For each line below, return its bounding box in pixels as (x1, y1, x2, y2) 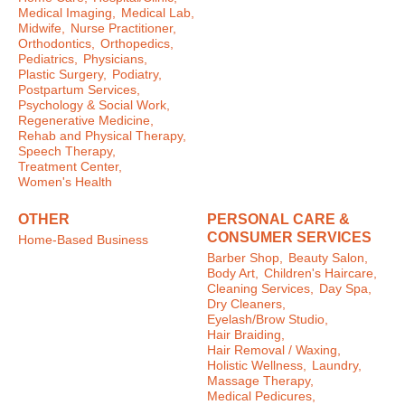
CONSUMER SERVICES (207, 230, 372, 246)
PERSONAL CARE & (207, 212, 350, 228)
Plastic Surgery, (18, 67, 107, 81)
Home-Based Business (18, 232, 148, 247)
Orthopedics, (100, 36, 174, 51)
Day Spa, (319, 281, 372, 296)
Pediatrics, (18, 52, 78, 66)
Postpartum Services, (18, 82, 140, 97)
